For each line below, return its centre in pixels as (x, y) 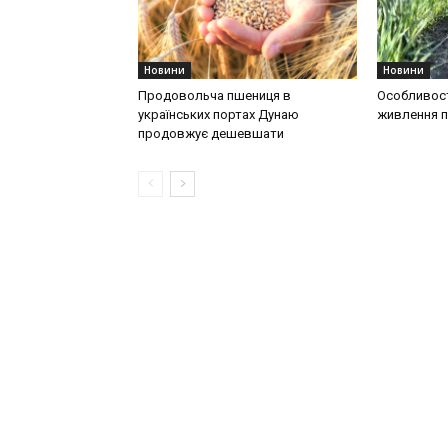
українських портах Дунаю (218, 115)
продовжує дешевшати (211, 134)
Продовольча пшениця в (214, 96)
